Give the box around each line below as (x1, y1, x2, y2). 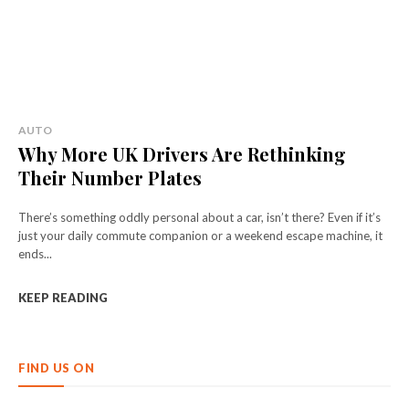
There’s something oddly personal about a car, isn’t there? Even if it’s (18, 209, 381, 225)
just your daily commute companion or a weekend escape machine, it (18, 227, 383, 243)
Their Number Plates (18, 164, 202, 190)
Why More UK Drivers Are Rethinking (18, 141, 346, 166)
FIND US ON (18, 360, 94, 375)
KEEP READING (18, 289, 108, 305)
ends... (18, 246, 52, 261)
